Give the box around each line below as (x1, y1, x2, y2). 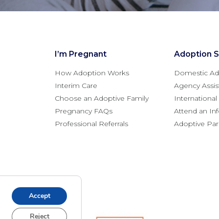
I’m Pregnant (55, 49, 107, 59)
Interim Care (55, 81, 97, 90)
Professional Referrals (55, 119, 128, 128)
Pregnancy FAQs (55, 106, 112, 115)
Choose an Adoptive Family (55, 93, 149, 103)
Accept (28, 191, 50, 200)
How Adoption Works (55, 68, 129, 77)
